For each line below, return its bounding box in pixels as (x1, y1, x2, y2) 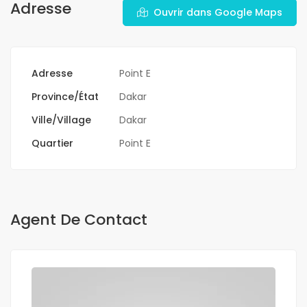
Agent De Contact (10, 209, 147, 231)
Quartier (32, 136, 73, 151)
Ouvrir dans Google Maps (153, 5, 282, 20)
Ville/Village (32, 113, 91, 127)
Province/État (32, 90, 99, 104)
